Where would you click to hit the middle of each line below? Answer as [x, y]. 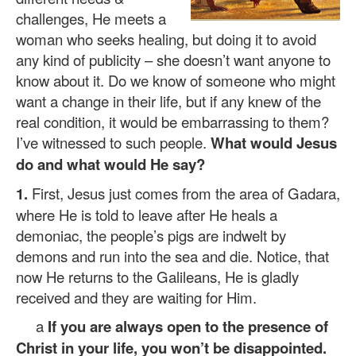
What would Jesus [274, 143]
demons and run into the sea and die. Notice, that [172, 256]
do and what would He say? [110, 164]
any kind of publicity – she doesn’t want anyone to [173, 60]
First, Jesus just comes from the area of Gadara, [184, 193]
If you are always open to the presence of [188, 326]
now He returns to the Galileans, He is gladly [157, 277]
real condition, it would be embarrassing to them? [172, 122]
